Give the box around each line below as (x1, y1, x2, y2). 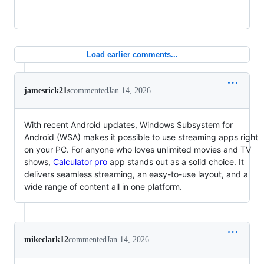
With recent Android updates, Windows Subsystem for (24, 119, 233, 130)
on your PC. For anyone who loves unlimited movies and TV (24, 144, 251, 154)
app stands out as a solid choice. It (110, 156, 244, 167)
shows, (24, 156, 51, 167)
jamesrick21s (24, 85, 70, 95)
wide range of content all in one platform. (24, 181, 182, 192)
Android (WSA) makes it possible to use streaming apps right (24, 131, 258, 142)
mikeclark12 (24, 235, 68, 244)
